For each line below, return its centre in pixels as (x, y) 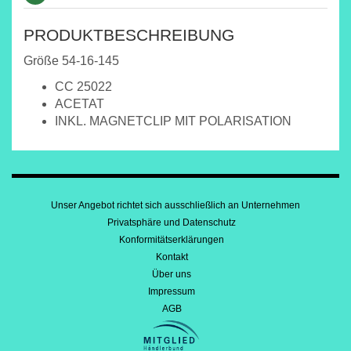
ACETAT (80, 104)
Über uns (172, 274)
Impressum (172, 291)
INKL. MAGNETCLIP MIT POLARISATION (173, 121)
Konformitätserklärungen (172, 240)
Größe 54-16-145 (71, 61)
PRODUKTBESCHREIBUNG (129, 35)
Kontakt (172, 257)
